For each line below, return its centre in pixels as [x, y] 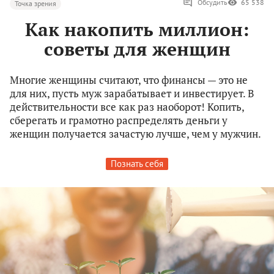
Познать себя [137, 164]
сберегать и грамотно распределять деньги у [119, 120]
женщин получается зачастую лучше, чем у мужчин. [135, 134]
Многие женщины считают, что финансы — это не [129, 80]
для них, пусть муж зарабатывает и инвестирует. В [132, 94]
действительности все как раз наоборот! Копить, [127, 107]
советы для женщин [137, 49]
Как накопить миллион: [137, 30]
